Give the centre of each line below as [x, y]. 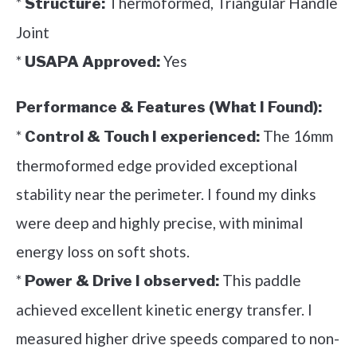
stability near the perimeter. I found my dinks [166, 194]
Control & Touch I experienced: [142, 136]
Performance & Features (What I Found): [169, 107]
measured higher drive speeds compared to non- [178, 338]
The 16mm [296, 135]
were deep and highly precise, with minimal [159, 222]
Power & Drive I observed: [122, 280]
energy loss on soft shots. [103, 251]
